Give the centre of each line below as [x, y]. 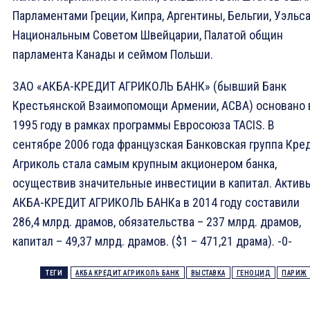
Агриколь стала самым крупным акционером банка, [145, 164]
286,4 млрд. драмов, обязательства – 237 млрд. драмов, [157, 222]
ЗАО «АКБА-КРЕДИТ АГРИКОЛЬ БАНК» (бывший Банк [149, 86]
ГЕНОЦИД [253, 273]
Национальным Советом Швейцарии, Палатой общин [148, 35]
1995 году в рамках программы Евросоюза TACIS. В [144, 125]
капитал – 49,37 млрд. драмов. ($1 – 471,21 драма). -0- [152, 241]
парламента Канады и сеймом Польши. [113, 55]
